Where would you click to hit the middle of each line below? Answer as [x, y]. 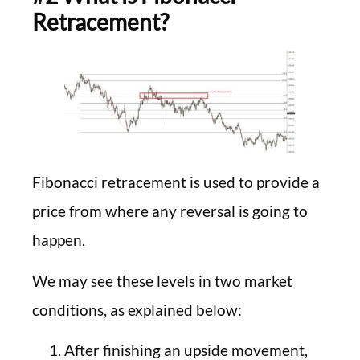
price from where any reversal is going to [170, 211]
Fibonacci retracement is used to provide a [176, 182]
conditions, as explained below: [137, 309]
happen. [59, 240]
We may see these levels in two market [162, 280]
